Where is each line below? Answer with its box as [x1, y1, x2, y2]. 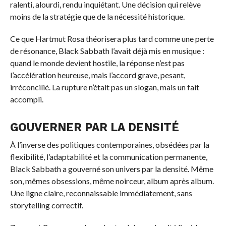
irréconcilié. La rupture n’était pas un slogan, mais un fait [10, 82, 199, 92]
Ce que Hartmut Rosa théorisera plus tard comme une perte [10, 34, 214, 44]
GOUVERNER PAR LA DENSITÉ [10, 121, 179, 134]
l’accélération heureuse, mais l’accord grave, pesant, [10, 70, 185, 80]
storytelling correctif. [10, 200, 83, 210]
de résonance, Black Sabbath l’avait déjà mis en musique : [10, 46, 204, 56]
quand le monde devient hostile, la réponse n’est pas [10, 58, 185, 68]
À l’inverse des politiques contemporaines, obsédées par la [10, 140, 209, 150]
